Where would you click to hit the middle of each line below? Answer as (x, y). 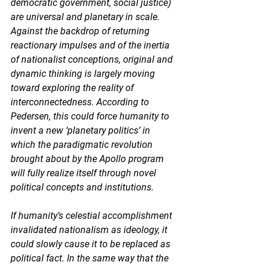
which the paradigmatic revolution (83, 144)
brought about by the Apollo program (88, 159)
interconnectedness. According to (81, 102)
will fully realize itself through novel (85, 173)
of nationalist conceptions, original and (93, 59)
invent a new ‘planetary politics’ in (82, 130)
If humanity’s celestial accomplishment (93, 215)
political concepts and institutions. (83, 187)
